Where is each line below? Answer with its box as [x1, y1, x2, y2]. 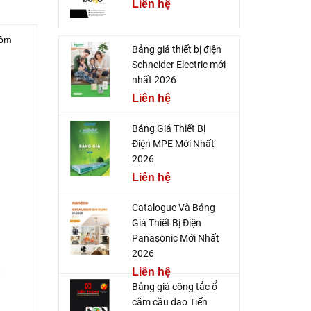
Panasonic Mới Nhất [131, 233, 219, 244]
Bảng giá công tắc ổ [131, 281, 217, 293]
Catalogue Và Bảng [131, 202, 215, 214]
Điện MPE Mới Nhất [131, 138, 215, 150]
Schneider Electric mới [131, 59, 226, 71]
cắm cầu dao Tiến [131, 296, 208, 308]
